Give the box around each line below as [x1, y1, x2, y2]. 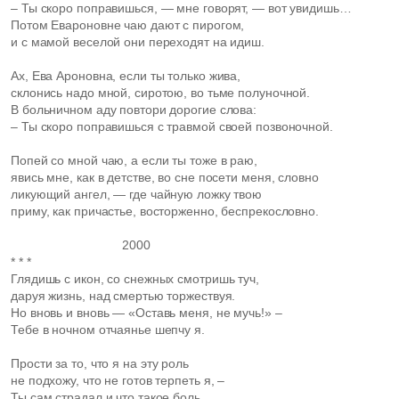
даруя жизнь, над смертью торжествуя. [11, 289, 236, 303]
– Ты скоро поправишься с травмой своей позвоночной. [11, 119, 333, 134]
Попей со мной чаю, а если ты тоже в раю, [11, 153, 257, 167]
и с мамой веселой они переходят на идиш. [11, 35, 265, 49]
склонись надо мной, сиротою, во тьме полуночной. [11, 85, 311, 100]
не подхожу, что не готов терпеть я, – [11, 373, 225, 387]
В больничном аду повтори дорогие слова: [11, 102, 257, 117]
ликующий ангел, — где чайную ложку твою [11, 187, 263, 201]
